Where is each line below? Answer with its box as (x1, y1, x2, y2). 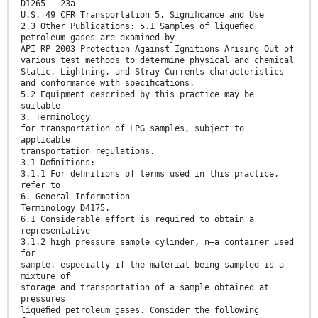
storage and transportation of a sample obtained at (21, 282, 269, 292)
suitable (21, 100, 60, 111)
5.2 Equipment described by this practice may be (21, 89, 254, 99)
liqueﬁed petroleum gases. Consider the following (21, 305, 259, 315)
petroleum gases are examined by (21, 32, 175, 43)
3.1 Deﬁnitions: (21, 157, 95, 168)
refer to (21, 180, 60, 190)
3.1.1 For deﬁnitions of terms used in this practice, (21, 168, 279, 179)
